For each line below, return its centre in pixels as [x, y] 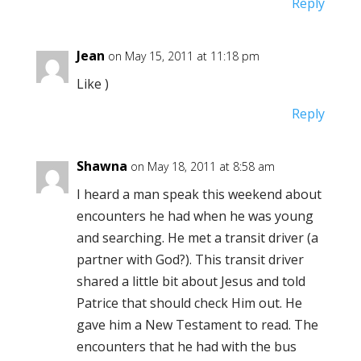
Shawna [102, 166]
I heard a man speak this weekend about [199, 194]
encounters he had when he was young [195, 216]
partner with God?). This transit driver [190, 259]
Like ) [92, 84]
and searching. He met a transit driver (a [197, 238]
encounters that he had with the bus [186, 346]
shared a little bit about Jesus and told [191, 281]
